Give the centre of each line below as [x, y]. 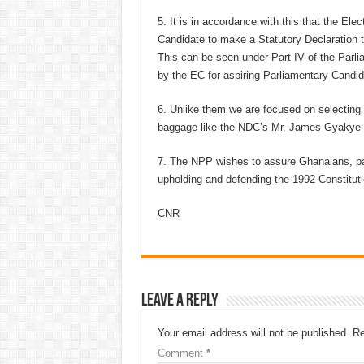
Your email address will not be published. [253, 333]
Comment [182, 353]
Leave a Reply [180, 301]
